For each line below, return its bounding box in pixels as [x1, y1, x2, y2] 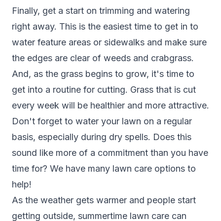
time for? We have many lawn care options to [12, 163, 196, 174]
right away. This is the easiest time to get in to [12, 21, 198, 32]
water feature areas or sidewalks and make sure [12, 37, 207, 47]
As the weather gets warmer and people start [12, 195, 196, 205]
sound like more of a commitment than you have [12, 147, 208, 158]
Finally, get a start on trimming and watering [12, 5, 190, 16]
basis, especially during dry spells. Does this [12, 132, 191, 142]
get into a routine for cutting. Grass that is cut [12, 84, 196, 95]
